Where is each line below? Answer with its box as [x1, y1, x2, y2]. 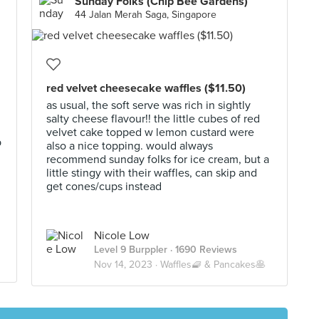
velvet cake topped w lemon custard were [46, 125, 254, 140]
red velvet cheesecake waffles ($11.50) [46, 81, 246, 95]
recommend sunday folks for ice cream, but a [46, 152, 269, 167]
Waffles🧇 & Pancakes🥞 [160, 258, 266, 271]
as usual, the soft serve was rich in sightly [46, 98, 251, 113]
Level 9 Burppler [94, 244, 167, 256]
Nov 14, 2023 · [94, 258, 160, 271]
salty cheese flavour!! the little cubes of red [46, 112, 260, 126]
